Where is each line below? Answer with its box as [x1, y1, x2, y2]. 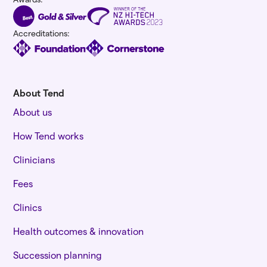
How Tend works [13, 130, 84, 142]
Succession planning [13, 249, 103, 261]
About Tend [13, 87, 65, 99]
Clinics [13, 201, 42, 213]
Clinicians [13, 154, 55, 166]
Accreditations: [13, 27, 70, 38]
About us [13, 106, 52, 118]
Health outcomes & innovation [13, 225, 144, 237]
